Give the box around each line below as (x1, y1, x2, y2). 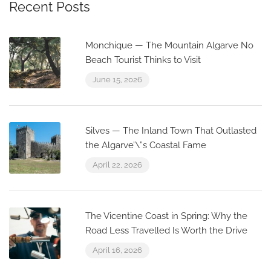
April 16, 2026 (93, 246, 142, 255)
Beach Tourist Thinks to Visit (85, 54, 201, 66)
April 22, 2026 (93, 160, 142, 170)
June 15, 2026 (93, 75, 142, 85)
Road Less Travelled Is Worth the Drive (85, 225, 247, 237)
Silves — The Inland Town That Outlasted (85, 125, 256, 137)
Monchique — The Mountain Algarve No (85, 40, 253, 51)
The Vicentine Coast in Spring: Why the (85, 211, 247, 222)
